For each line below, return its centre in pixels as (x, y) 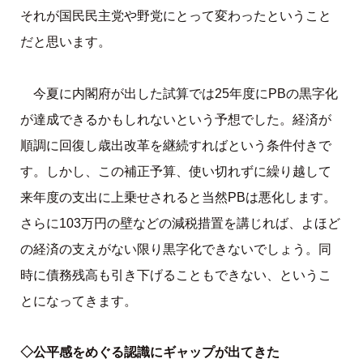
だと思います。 (65, 42)
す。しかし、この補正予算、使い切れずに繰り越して (175, 171)
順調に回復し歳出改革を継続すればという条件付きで (175, 145)
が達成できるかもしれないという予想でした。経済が (175, 119)
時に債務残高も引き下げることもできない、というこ (175, 275)
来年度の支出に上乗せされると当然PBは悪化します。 (178, 197)
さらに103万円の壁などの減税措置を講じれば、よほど (180, 223)
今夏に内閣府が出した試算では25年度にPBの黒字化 (185, 93)
